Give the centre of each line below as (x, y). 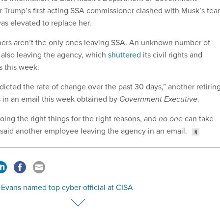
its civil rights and (172, 55)
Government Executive (158, 99)
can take (198, 119)
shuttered (124, 55)
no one (171, 119)
